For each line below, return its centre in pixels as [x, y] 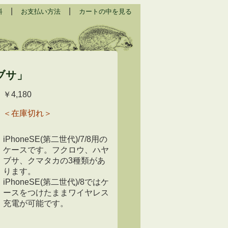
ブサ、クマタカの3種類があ [54, 160]
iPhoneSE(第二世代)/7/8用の [55, 139]
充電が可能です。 [36, 203]
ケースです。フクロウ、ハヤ [56, 150]
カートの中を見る [105, 11]
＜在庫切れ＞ [27, 113]
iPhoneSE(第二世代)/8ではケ [56, 182]
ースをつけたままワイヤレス [56, 192]
